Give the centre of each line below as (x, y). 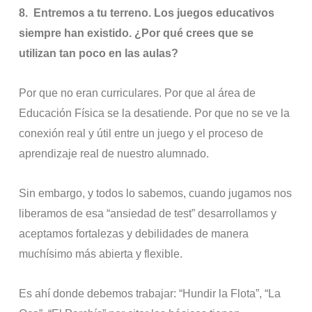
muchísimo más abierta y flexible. (101, 254)
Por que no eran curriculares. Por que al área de (138, 93)
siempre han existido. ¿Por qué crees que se (136, 33)
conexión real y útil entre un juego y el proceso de (141, 134)
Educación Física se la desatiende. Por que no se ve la (155, 114)
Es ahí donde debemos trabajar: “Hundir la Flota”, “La (150, 294)
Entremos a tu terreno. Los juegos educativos (154, 13)
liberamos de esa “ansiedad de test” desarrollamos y (148, 214)
